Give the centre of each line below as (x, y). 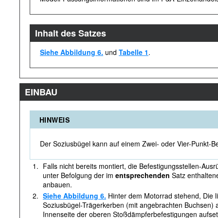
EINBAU (41, 92)
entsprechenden (143, 175)
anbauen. (57, 184)
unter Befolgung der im (79, 175)
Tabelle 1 (134, 52)
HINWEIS (54, 120)
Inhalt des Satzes (71, 33)
